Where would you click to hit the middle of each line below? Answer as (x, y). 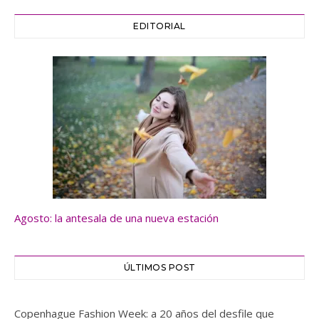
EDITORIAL (159, 26)
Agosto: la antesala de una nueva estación (116, 218)
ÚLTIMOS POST (159, 268)
